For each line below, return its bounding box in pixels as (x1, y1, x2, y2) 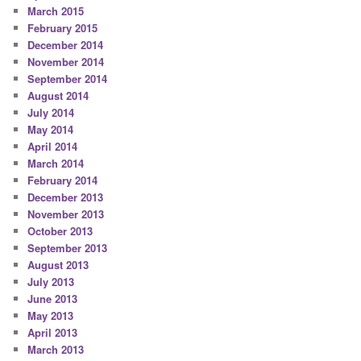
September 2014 (27, 71, 108, 87)
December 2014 (27, 37, 104, 53)
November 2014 (27, 54, 105, 70)
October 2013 (27, 223, 93, 239)
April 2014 (27, 139, 78, 155)
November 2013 (27, 206, 105, 222)
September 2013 (27, 240, 108, 256)
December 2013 (27, 189, 104, 205)
